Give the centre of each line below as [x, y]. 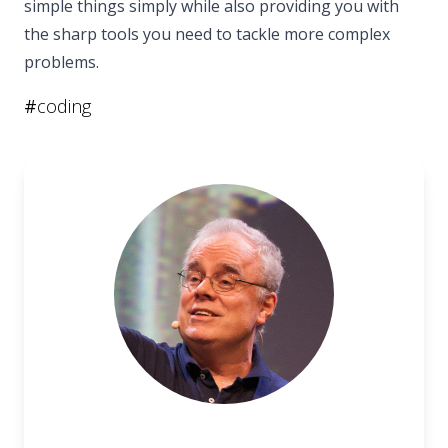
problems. [61, 61]
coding [64, 105]
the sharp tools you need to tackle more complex [207, 33]
